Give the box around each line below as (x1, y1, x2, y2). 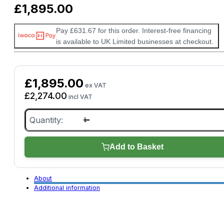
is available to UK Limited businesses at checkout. (55, 37, 213, 45)
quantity (24, 146, 48, 154)
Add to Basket (109, 142, 163, 151)
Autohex (24, 108, 49, 116)
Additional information (34, 183, 100, 191)
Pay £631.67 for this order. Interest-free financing (55, 26, 211, 34)
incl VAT (67, 93, 92, 101)
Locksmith (24, 138, 55, 146)
